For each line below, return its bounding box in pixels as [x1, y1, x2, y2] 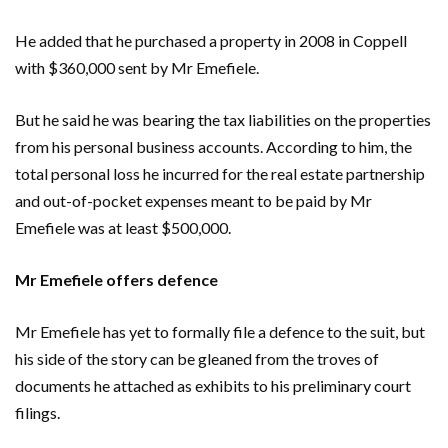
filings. [15, 402, 60, 422]
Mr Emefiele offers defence [15, 269, 218, 289]
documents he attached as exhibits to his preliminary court [15, 375, 411, 395]
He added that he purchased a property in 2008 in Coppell [15, 30, 407, 50]
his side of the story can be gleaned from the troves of [15, 348, 379, 368]
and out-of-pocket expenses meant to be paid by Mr [15, 190, 372, 210]
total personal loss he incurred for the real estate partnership [15, 163, 425, 183]
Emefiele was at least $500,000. [15, 217, 231, 237]
